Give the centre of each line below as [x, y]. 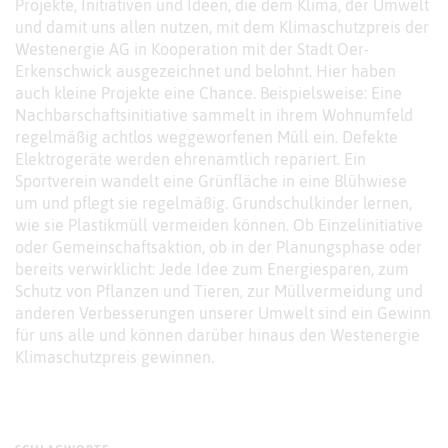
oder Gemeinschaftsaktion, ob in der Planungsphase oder [218, 247]
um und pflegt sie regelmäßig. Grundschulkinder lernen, [213, 203]
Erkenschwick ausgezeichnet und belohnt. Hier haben [205, 71]
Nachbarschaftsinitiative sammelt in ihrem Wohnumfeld [214, 115]
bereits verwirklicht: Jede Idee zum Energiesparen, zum [212, 269]
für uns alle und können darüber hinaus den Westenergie [217, 335]
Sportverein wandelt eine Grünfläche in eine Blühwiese [211, 181]
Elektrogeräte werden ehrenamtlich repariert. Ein [190, 159]
